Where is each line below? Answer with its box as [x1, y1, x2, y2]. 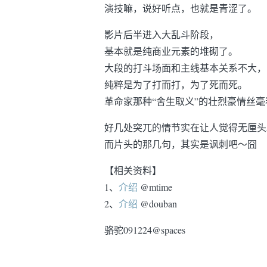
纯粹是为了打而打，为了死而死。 [104, 77, 247, 91]
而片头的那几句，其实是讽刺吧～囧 [104, 137, 257, 150]
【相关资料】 [104, 163, 162, 176]
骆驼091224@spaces [104, 223, 185, 236]
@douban [138, 197, 177, 210]
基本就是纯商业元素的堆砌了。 [104, 44, 238, 57]
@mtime [138, 180, 172, 193]
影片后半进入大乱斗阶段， [104, 27, 219, 41]
